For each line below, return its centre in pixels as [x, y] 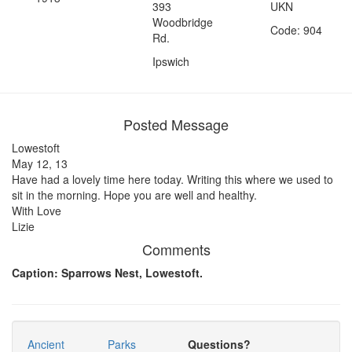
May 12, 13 [40, 163]
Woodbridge [183, 22]
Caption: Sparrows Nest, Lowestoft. [107, 272]
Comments [176, 249]
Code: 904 [296, 29]
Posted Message [176, 124]
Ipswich [171, 61]
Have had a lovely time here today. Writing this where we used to [172, 179]
